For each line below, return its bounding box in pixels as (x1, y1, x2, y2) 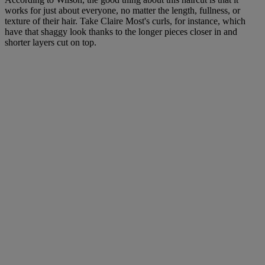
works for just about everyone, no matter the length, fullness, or (5, 5, 240, 15)
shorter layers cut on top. (5, 37, 96, 47)
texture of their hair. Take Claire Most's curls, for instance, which (5, 15, 245, 26)
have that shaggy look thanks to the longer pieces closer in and (5, 26, 237, 37)
